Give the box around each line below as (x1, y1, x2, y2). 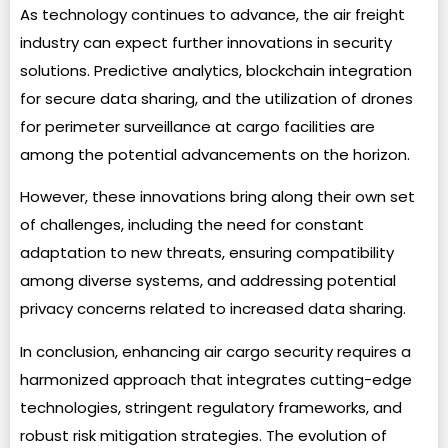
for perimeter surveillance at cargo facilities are (20, 115, 375, 137)
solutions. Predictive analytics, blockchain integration (20, 59, 412, 81)
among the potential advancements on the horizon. (20, 143, 410, 165)
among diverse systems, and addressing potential (20, 270, 396, 292)
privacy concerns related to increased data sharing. (20, 298, 406, 320)
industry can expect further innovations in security (20, 31, 392, 53)
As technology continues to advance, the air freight (20, 3, 405, 25)
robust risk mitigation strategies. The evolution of (20, 424, 387, 446)
